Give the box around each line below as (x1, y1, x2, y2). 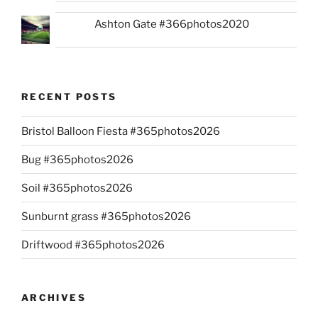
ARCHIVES (21, 292, 86, 304)
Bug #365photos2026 (21, 153, 133, 166)
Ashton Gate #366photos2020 (94, 18, 250, 31)
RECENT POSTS (21, 90, 117, 102)
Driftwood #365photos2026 (21, 238, 165, 251)
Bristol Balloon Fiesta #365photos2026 (21, 124, 220, 138)
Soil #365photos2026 (21, 181, 133, 194)
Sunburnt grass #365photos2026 (21, 209, 191, 223)
